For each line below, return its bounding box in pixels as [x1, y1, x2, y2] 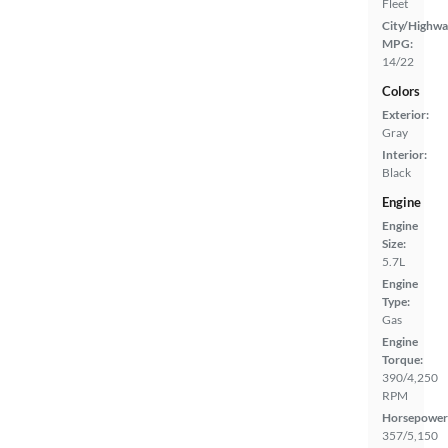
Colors [382, 83, 420, 100]
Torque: [382, 352, 423, 368]
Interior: [382, 147, 427, 163]
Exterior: [382, 107, 429, 123]
